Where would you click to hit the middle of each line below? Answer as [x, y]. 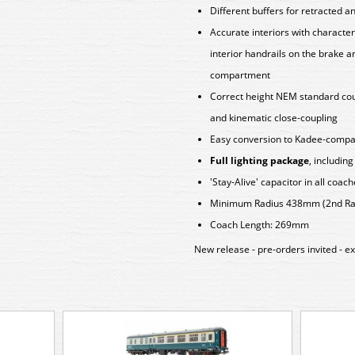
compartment [240, 75]
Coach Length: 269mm [260, 225]
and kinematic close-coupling [274, 118]
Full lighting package [260, 160]
